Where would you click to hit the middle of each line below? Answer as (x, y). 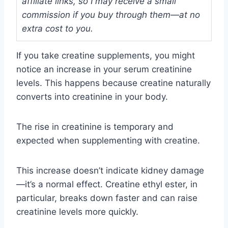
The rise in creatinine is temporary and (95, 126)
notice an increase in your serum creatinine (104, 69)
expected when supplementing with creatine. (108, 140)
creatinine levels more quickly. (77, 211)
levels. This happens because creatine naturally (113, 83)
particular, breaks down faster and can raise (107, 198)
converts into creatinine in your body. (92, 96)
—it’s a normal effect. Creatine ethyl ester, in (107, 184)
